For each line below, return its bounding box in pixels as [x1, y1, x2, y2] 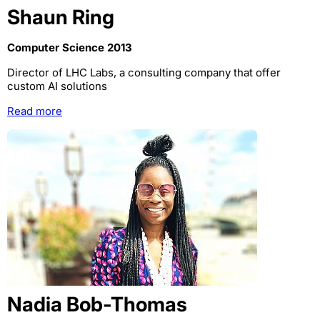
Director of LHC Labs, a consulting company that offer [7, 66, 281, 80]
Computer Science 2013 [7, 41, 132, 55]
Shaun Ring [7, 5, 114, 30]
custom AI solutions [7, 79, 107, 94]
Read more [7, 104, 62, 119]
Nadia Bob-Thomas [7, 292, 187, 317]
